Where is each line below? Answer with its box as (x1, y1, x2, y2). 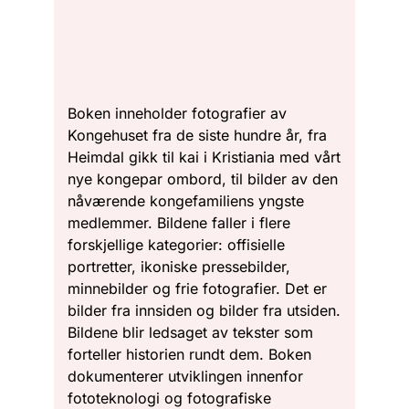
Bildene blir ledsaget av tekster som (68, 322, 313, 341)
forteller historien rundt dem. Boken (68, 344, 311, 363)
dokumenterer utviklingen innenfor (68, 366, 303, 385)
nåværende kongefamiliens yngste (68, 191, 304, 210)
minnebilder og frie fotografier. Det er (68, 278, 327, 298)
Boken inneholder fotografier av (68, 103, 287, 122)
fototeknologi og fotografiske (68, 388, 271, 407)
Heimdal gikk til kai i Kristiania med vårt (68, 147, 341, 166)
